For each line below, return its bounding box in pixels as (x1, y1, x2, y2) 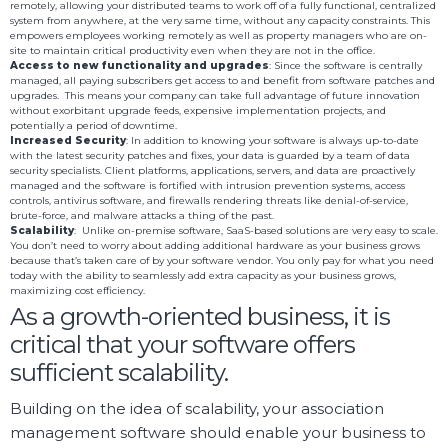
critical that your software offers (10, 330, 356, 360)
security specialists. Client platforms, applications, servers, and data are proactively (10, 164, 415, 178)
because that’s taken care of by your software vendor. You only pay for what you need (10, 254, 434, 268)
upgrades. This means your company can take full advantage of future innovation (10, 89, 420, 103)
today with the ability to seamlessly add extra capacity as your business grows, (10, 269, 396, 283)
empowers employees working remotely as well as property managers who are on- (10, 29, 427, 43)
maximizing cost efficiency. (10, 284, 145, 298)
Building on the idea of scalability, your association (10, 399, 384, 419)
